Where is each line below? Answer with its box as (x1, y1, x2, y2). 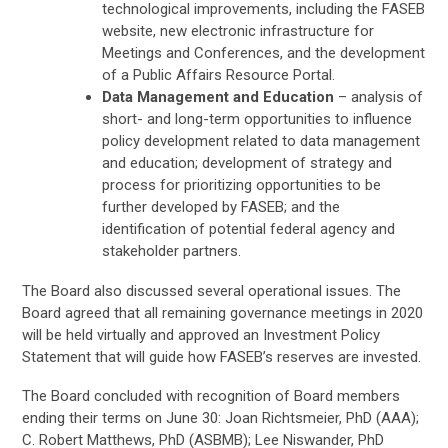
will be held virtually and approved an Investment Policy (21, 325, 380, 344)
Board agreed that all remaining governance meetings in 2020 (21, 303, 423, 322)
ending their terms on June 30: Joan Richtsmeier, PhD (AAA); (21, 408, 419, 427)
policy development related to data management (101, 131, 420, 150)
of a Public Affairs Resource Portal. (101, 65, 335, 84)
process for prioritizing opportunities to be (101, 175, 381, 194)
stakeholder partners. (101, 241, 241, 260)
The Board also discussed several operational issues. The (21, 281, 401, 300)
